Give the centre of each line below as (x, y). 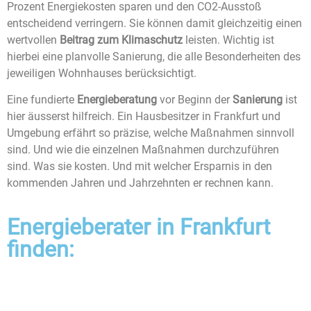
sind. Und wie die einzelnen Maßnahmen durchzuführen (143, 150)
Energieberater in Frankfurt (138, 227)
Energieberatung (117, 100)
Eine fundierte (42, 100)
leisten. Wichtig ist (228, 40)
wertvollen (33, 40)
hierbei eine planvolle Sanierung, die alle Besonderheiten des (154, 57)
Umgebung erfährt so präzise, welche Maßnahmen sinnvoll (151, 133)
